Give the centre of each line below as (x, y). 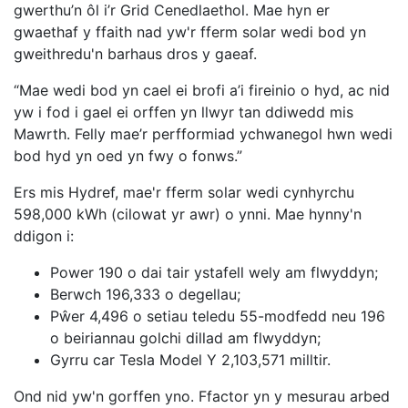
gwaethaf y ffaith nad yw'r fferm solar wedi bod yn (190, 32)
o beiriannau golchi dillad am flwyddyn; (185, 338)
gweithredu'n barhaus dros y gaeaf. (135, 54)
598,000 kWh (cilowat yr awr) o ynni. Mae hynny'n (188, 214)
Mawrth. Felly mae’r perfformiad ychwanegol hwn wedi (203, 134)
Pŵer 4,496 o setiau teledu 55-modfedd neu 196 (218, 316)
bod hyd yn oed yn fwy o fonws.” (128, 156)
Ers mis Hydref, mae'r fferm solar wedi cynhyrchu (184, 193)
